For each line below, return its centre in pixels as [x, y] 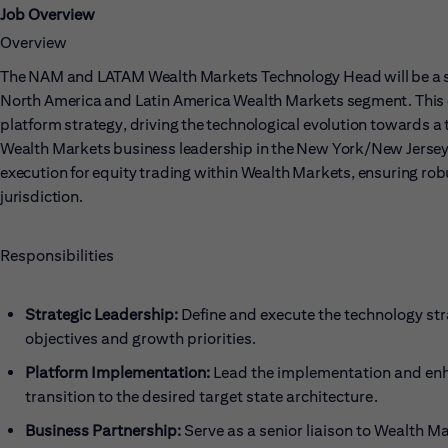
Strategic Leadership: [101, 314]
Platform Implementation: [117, 372]
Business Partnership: [103, 430]
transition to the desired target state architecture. [201, 396]
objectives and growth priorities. [140, 338]
